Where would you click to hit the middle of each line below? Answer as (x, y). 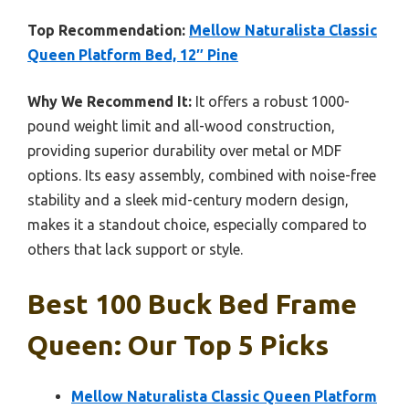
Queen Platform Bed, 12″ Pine (133, 54)
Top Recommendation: (106, 30)
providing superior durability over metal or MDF (184, 150)
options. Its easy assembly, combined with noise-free (202, 175)
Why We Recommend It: (110, 101)
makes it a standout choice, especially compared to (197, 224)
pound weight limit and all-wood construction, (181, 126)
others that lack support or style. (135, 249)
